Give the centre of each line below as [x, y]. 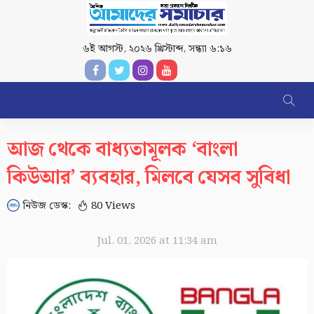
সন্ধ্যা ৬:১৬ [210, 49]
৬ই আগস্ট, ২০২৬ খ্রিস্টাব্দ [132, 49]
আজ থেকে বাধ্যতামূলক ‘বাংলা [123, 150]
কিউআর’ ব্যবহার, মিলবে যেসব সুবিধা [149, 178]
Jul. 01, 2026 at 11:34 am [157, 241]
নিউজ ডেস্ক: [47, 206]
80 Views [113, 206]
